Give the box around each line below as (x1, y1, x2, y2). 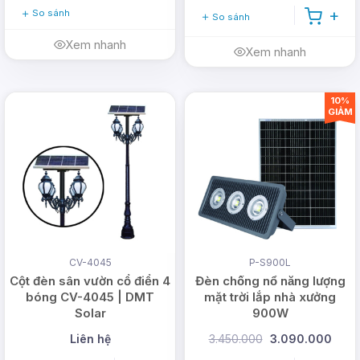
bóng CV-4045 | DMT (26, 288, 154, 305)
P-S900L (249, 256, 291, 268)
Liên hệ (69, 331, 111, 346)
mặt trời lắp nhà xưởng (204, 288, 336, 305)
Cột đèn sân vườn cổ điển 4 (10, 272, 170, 288)
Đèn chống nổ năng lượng (194, 272, 346, 288)
